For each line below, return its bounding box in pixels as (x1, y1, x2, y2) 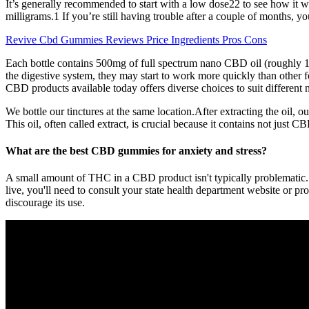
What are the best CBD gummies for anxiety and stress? (6, 144, 267, 157)
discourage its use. (6, 197, 85, 209)
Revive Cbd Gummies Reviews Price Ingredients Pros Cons (6, 33, 267, 46)
